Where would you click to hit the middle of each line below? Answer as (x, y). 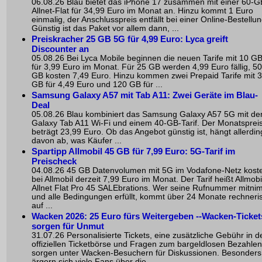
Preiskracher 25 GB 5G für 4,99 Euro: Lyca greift (130, 39)
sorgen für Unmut (68, 226)
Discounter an (60, 49)
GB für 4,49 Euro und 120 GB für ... (97, 85)
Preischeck (54, 161)
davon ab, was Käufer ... (77, 141)
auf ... (42, 206)
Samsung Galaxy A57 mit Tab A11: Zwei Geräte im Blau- (145, 95)
